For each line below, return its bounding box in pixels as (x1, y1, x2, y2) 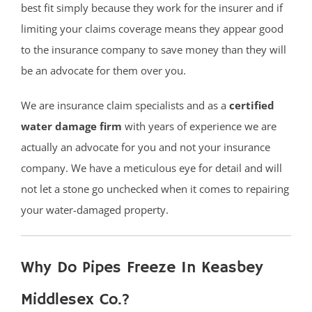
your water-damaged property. (21, 202, 169, 217)
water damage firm (21, 118, 122, 133)
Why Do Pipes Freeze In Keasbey (21, 257, 263, 278)
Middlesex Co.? (21, 289, 130, 310)
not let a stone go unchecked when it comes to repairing (21, 181, 289, 196)
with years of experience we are (122, 118, 276, 133)
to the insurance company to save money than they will (21, 42, 286, 56)
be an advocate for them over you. (21, 63, 186, 77)
